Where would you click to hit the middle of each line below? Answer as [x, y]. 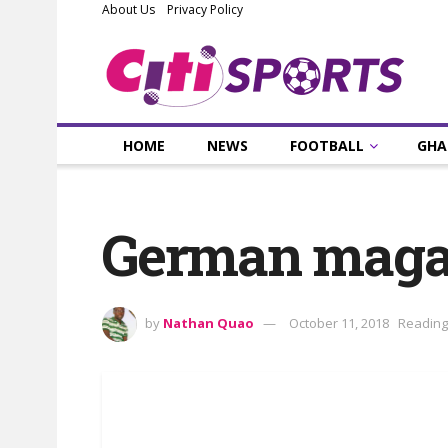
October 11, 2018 [339, 323]
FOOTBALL [327, 145]
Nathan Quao [208, 323]
